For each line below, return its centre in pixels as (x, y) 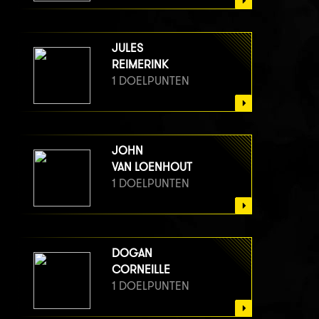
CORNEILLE (141, 270)
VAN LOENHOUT (152, 167)
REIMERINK (140, 65)
